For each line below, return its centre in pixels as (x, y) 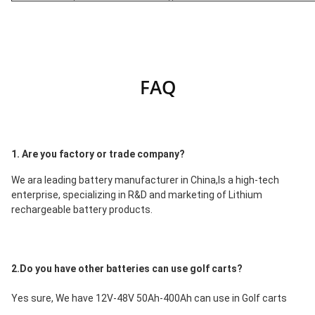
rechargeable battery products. (82, 210)
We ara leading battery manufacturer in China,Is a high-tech (145, 180)
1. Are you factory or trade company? (98, 154)
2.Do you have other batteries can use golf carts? (127, 269)
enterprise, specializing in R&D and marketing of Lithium (137, 195)
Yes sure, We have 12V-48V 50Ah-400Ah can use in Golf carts (149, 298)
